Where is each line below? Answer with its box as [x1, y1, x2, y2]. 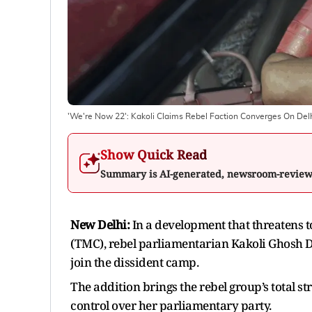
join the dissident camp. [70, 253, 201, 270]
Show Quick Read [100, 146, 207, 163]
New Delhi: [70, 216, 130, 233]
